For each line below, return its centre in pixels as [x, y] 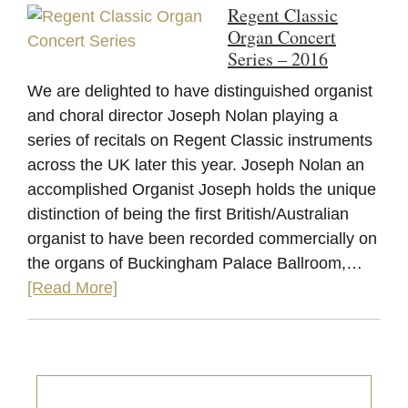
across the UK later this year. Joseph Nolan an [196, 165]
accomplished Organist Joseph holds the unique [202, 190]
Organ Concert [282, 37]
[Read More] [72, 288]
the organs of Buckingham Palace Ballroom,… [197, 264]
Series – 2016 [278, 59]
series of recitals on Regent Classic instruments [200, 141]
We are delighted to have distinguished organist [200, 92]
